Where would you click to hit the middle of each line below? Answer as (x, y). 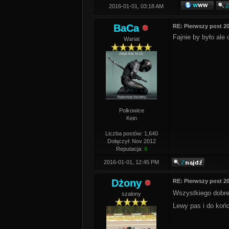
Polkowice (131, 110)
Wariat (131, 39)
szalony (131, 194)
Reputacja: (130, 149)
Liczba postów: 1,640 (131, 133)
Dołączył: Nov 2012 (131, 141)
